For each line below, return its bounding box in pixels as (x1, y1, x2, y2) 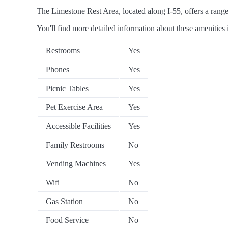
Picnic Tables (46, 84, 89, 93)
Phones (46, 65, 69, 74)
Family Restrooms (46, 140, 104, 150)
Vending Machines (46, 159, 106, 168)
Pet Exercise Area (46, 103, 103, 112)
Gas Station (46, 197, 83, 206)
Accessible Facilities (46, 122, 111, 131)
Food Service (46, 216, 89, 225)
